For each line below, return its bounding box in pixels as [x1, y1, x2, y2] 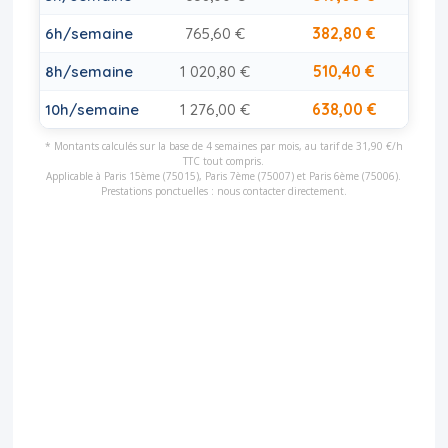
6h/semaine [44, 23, 133, 43]
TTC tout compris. [183, 153, 265, 168]
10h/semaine [44, 99, 139, 119]
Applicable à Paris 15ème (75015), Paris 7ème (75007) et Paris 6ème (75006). [46, 168, 402, 183]
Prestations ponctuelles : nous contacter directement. [100, 183, 347, 198]
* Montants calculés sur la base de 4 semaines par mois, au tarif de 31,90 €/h [44, 138, 403, 153]
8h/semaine [44, 61, 133, 81]
